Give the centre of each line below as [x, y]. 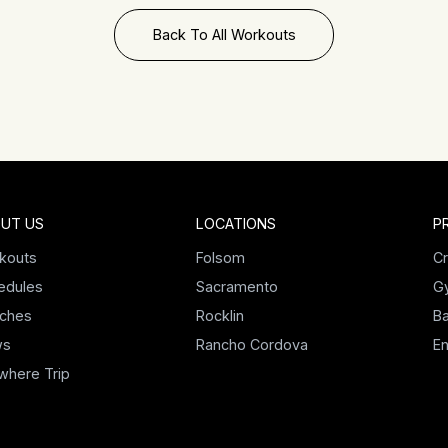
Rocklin [219, 315]
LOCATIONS [235, 223]
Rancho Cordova [251, 344]
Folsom [220, 257]
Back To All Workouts [224, 34]
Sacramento [236, 286]
